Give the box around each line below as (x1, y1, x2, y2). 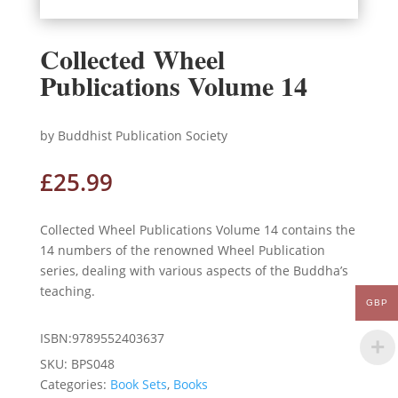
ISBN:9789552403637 (39, 330, 164, 347)
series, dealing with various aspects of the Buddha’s (39, 262, 348, 280)
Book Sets (109, 376, 167, 394)
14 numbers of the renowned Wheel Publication (39, 242, 325, 259)
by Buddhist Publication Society (39, 127, 227, 145)
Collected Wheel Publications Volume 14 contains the (39, 221, 355, 239)
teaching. (39, 283, 95, 300)
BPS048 (70, 355, 115, 373)
